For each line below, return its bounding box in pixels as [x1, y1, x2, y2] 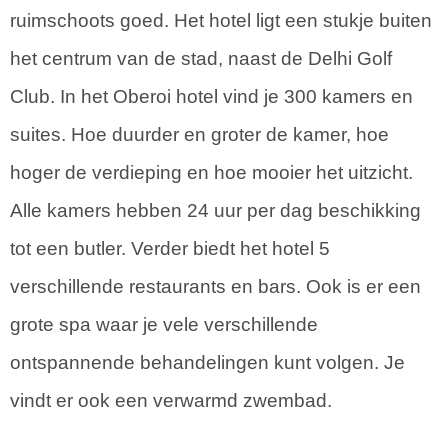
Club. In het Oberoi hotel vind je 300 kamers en [10, 85, 413, 107]
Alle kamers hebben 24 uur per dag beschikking [10, 199, 421, 221]
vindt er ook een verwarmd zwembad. [10, 389, 332, 411]
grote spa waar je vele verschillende [10, 313, 318, 335]
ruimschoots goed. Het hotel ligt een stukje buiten [10, 9, 432, 31]
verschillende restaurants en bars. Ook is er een [10, 275, 421, 297]
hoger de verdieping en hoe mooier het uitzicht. [10, 161, 413, 183]
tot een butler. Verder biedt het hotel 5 [10, 237, 330, 259]
